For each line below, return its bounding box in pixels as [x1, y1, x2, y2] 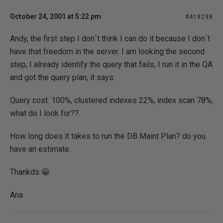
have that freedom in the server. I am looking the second [10, 47, 205, 56]
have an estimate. [10, 144, 71, 154]
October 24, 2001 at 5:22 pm [10, 12, 101, 20]
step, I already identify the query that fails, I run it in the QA [10, 60, 213, 69]
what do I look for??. [10, 109, 80, 118]
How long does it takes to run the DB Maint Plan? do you [10, 131, 206, 141]
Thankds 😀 [10, 167, 50, 177]
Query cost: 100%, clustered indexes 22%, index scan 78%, [10, 96, 213, 105]
